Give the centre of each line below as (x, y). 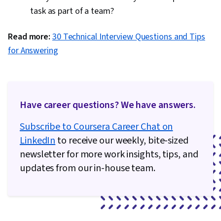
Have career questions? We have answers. (108, 105)
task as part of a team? (72, 11)
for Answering (33, 51)
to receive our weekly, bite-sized (122, 141)
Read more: (29, 37)
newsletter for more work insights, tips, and (109, 155)
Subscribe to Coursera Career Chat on (96, 127)
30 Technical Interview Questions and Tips (129, 37)
